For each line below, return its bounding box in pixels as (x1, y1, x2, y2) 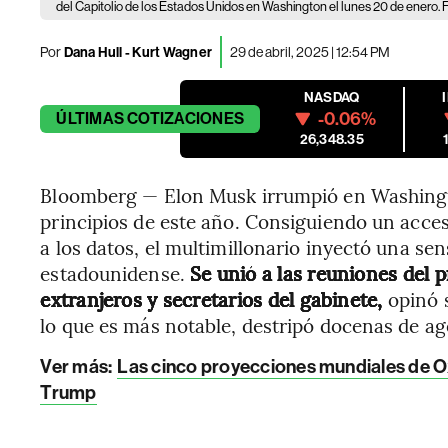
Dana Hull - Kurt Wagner (61, 43, 213, 61)
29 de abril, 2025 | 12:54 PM (230, 43, 391, 60)
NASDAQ (304, 89, 360, 106)
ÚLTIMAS (56, 109, 124, 128)
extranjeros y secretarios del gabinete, (40, 286, 388, 312)
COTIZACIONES (127, 109, 245, 128)
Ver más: (40, 355, 116, 378)
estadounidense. (40, 260, 190, 286)
